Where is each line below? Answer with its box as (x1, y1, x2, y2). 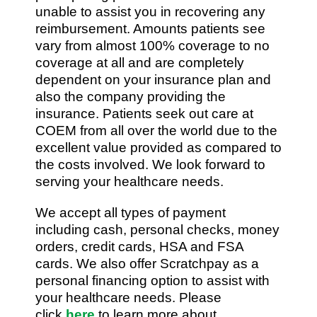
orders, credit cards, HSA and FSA (35, 238, 243, 254)
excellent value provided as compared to (35, 139, 282, 155)
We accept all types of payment (35, 204, 226, 220)
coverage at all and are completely (35, 54, 244, 70)
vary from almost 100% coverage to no (35, 38, 270, 53)
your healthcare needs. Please (35, 289, 221, 305)
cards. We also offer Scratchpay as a (35, 255, 259, 271)
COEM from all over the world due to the (35, 122, 277, 138)
